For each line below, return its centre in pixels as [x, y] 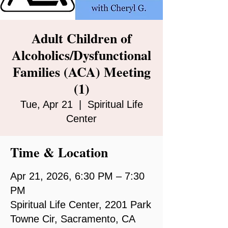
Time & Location [59, 152]
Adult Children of [81, 38]
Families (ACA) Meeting [81, 72]
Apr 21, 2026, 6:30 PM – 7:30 [77, 176]
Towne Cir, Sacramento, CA [73, 219]
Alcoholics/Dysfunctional [81, 55]
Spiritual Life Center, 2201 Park [81, 204]
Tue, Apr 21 [46, 104]
